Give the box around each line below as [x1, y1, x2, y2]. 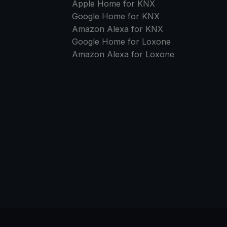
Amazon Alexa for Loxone [71, 49, 174, 60]
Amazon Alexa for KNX [71, 24, 163, 34]
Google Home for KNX [71, 11, 160, 22]
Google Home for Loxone [71, 36, 171, 47]
